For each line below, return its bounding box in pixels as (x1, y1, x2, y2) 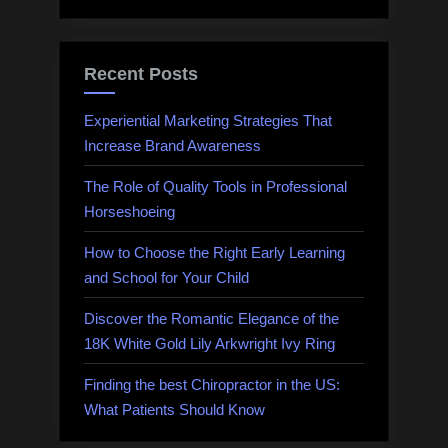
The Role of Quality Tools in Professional (84, 177, 347, 195)
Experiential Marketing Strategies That (84, 111, 332, 129)
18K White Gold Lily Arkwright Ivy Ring (84, 334, 335, 352)
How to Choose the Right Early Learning (84, 243, 345, 261)
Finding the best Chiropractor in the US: (84, 375, 340, 393)
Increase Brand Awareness (84, 136, 261, 154)
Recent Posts (84, 64, 198, 85)
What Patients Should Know (84, 400, 265, 418)
